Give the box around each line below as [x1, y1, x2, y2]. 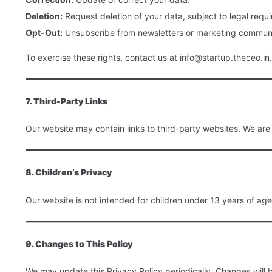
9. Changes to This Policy [25, 238, 132, 249]
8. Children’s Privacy [25, 167, 112, 178]
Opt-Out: [25, 27, 63, 38]
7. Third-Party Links [25, 95, 107, 106]
